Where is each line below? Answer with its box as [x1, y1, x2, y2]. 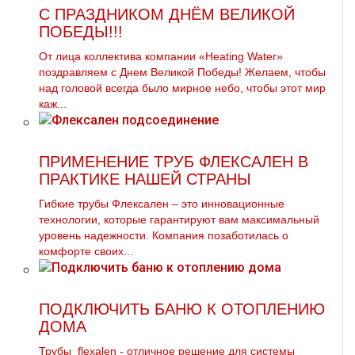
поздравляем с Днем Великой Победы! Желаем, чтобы [39, 66, 326, 78]
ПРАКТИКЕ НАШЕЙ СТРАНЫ [39, 170, 251, 188]
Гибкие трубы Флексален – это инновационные [39, 197, 284, 210]
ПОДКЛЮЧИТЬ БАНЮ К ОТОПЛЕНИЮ [39, 300, 325, 318]
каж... [39, 97, 67, 110]
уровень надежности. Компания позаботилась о [39, 229, 288, 242]
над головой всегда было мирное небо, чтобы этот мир [39, 82, 326, 94]
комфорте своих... [39, 245, 133, 258]
